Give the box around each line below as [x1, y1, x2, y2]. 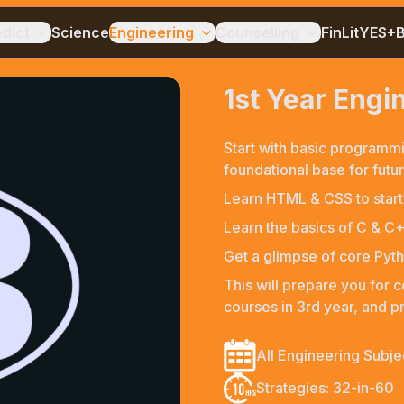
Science [51, 23, 110, 41]
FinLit [321, 23, 360, 41]
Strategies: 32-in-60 [256, 379, 394, 397]
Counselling [216, 23, 300, 41]
